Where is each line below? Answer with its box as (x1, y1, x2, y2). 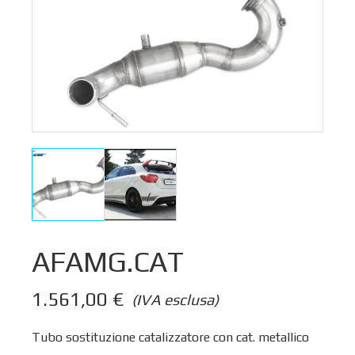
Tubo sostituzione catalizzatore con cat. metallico (32, 329, 309, 345)
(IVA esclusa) (132, 290, 219, 308)
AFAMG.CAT (32, 245, 184, 279)
